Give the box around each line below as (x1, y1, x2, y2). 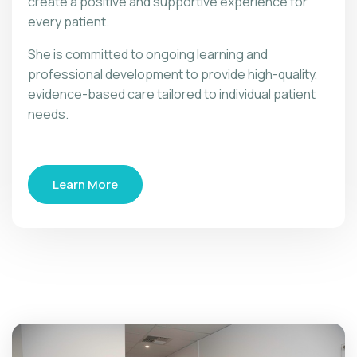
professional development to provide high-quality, (28, 65, 318, 83)
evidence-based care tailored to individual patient (28, 85, 316, 103)
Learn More (53, 176, 118, 193)
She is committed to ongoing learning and (28, 45, 268, 63)
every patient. (28, 13, 109, 30)
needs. (28, 105, 69, 123)
